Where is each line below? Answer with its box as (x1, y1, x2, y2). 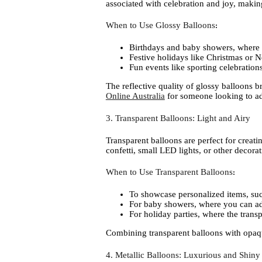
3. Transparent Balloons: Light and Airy (105, 113, 250, 123)
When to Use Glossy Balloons (105, 20, 215, 30)
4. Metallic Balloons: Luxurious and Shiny (105, 250, 260, 260)
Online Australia (105, 91, 165, 101)
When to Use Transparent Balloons (105, 167, 233, 177)
